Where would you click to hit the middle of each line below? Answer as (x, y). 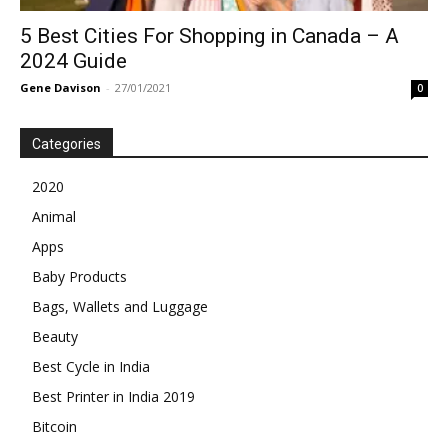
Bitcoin (54, 427)
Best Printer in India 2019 (113, 397)
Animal (54, 217)
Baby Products (79, 277)
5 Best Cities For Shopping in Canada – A (209, 36)
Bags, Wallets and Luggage (120, 307)
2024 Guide (73, 61)
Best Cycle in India (91, 367)
